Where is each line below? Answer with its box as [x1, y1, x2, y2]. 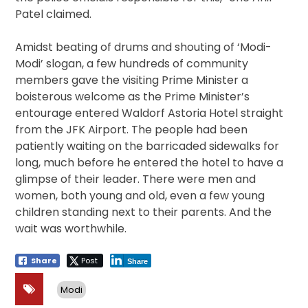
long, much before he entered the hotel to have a [15, 155, 284, 171]
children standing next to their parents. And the [15, 204, 272, 221]
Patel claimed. [15, 6, 92, 23]
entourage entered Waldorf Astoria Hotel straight [15, 105, 284, 122]
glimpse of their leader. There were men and [15, 171, 256, 188]
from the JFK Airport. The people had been [15, 122, 248, 138]
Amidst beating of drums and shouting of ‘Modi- [15, 39, 272, 56]
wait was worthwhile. [15, 221, 127, 237]
